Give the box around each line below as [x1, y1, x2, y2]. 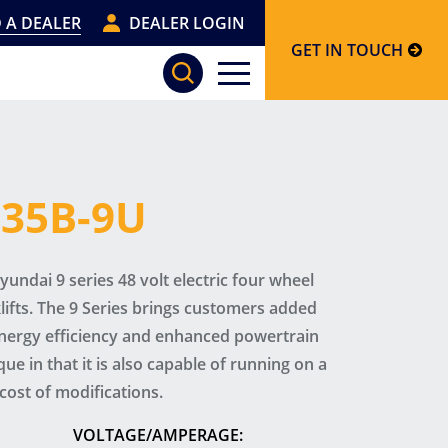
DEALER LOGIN [129, 12, 245, 34]
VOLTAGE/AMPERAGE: [72, 424, 243, 446]
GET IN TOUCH [291, 39, 403, 61]
